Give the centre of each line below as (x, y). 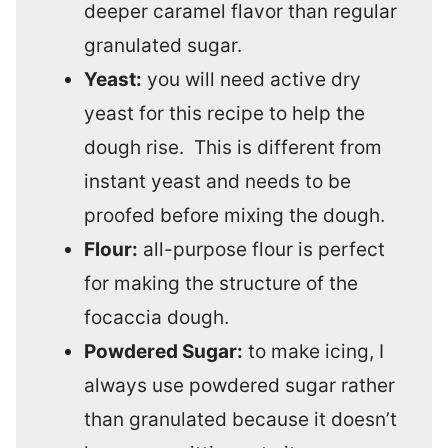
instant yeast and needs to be (217, 181)
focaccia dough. (156, 317)
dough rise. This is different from (233, 147)
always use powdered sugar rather (239, 385)
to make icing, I (313, 351)
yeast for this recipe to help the (224, 113)
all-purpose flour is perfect (261, 249)
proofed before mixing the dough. (234, 215)
